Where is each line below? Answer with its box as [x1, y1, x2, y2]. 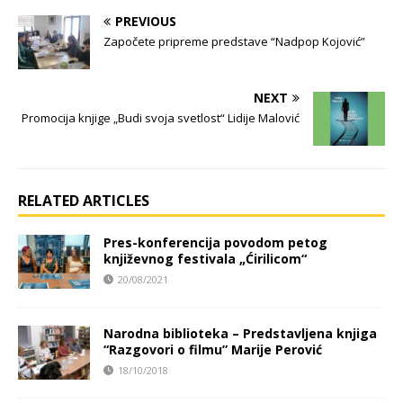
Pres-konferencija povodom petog [103, 234, 327, 252]
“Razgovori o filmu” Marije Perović [103, 341, 322, 359]
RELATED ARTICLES [18, 191, 149, 211]
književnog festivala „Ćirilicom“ [103, 250, 307, 268]
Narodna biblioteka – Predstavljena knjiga [103, 325, 377, 343]
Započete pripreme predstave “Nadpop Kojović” [103, 33, 365, 50]
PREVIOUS [115, 13, 176, 31]
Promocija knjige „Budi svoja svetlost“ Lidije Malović [22, 110, 300, 127]
